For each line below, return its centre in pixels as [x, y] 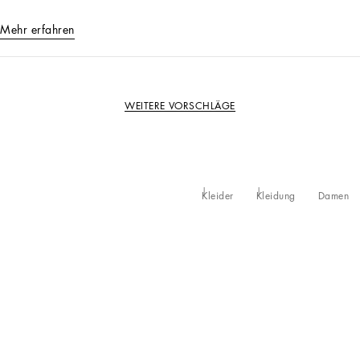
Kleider [218, 196]
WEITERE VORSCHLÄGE [180, 106]
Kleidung [276, 196]
